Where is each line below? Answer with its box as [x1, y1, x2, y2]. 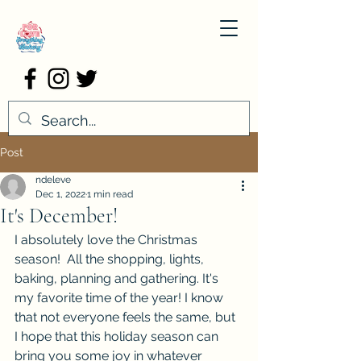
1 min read [87, 189, 133, 200]
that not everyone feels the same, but [15, 309, 239, 325]
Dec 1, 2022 [35, 189, 85, 200]
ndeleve [35, 174, 71, 185]
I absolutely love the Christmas [15, 232, 201, 247]
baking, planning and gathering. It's [15, 271, 222, 286]
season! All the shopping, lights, [15, 251, 207, 267]
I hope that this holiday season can [15, 329, 222, 344]
